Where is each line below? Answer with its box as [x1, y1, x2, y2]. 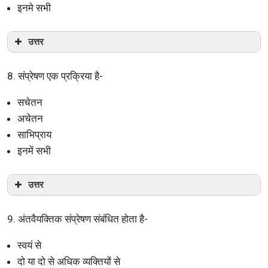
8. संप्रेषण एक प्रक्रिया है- [7, 69, 103, 82]
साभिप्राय [17, 128, 51, 141]
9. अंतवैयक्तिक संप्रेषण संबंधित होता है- [7, 212, 148, 225]
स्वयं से [17, 239, 41, 251]
